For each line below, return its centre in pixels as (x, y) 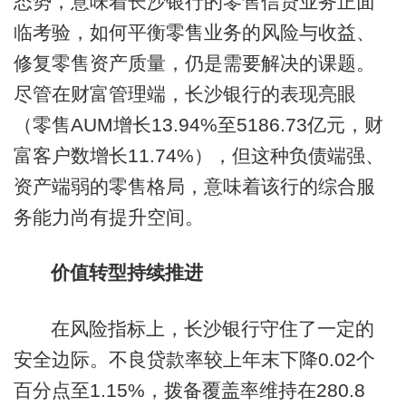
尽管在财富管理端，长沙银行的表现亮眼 (184, 93)
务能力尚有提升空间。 (108, 217)
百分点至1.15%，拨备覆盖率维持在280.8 (189, 390)
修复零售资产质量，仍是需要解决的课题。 (194, 63)
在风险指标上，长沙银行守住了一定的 (212, 328)
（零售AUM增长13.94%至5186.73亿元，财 (198, 124)
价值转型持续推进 (126, 273)
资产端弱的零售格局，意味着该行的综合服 (194, 186)
